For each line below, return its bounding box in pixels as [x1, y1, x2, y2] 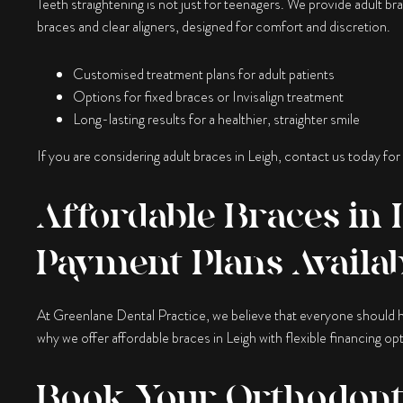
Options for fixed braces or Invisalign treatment [72, 85, 344, 107]
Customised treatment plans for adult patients [72, 63, 335, 85]
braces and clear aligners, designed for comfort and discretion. [36, 15, 390, 37]
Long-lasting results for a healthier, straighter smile [72, 108, 360, 130]
